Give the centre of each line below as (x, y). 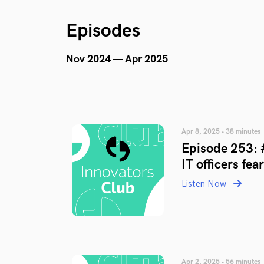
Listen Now (205, 184)
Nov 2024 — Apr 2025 (117, 59)
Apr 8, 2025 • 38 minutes (221, 132)
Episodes (103, 31)
